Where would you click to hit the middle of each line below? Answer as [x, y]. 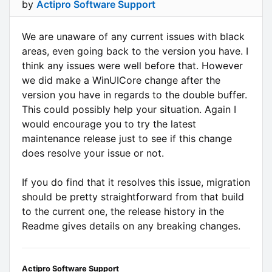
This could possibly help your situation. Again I [129, 109]
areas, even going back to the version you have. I [135, 51]
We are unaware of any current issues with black [133, 36]
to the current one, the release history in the [123, 211]
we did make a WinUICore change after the [121, 80]
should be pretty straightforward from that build [133, 196]
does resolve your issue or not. [93, 153]
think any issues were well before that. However [132, 65]
